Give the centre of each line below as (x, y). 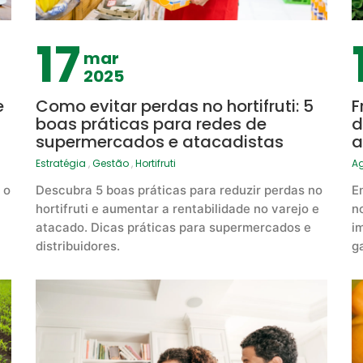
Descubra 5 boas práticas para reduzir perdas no (179, 190)
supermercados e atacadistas (159, 142)
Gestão (110, 164)
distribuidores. (77, 246)
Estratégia (60, 164)
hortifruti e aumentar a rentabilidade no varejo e (177, 209)
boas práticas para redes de (151, 124)
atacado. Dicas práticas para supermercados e (173, 228)
